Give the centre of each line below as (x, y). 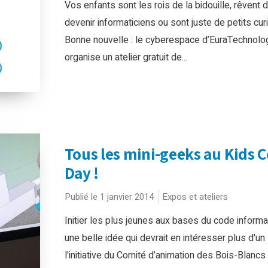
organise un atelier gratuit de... (126, 57)
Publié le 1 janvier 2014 (109, 197)
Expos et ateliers (195, 197)
